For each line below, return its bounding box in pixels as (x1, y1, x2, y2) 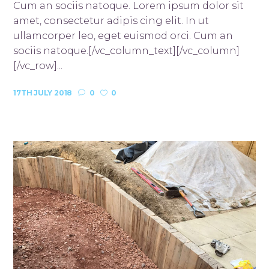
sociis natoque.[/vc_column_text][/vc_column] (13, 45, 240, 57)
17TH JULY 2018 (13, 88, 73, 98)
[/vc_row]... (13, 60, 63, 72)
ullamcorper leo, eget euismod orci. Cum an (13, 30, 234, 42)
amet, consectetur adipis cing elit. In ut (13, 15, 210, 27)
